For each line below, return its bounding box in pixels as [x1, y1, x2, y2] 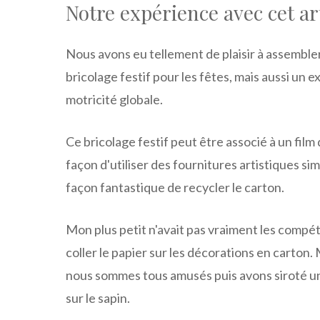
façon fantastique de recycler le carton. [66, 179, 284, 195]
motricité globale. [66, 91, 163, 107]
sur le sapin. [66, 289, 130, 306]
